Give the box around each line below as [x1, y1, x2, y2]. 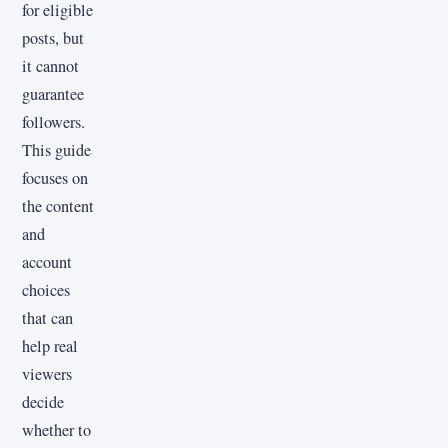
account [22, 251, 72, 274]
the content [22, 195, 94, 218]
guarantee [22, 83, 84, 106]
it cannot [22, 55, 79, 78]
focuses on [22, 167, 88, 190]
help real [22, 335, 78, 358]
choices [22, 279, 70, 302]
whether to [22, 419, 91, 442]
